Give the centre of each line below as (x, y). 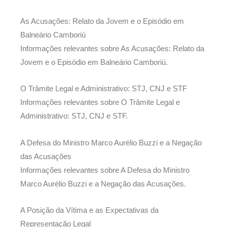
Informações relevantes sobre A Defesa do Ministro (105, 170)
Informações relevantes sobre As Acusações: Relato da (112, 48)
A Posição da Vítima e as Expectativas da (89, 211)
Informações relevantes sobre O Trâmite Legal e (100, 103)
